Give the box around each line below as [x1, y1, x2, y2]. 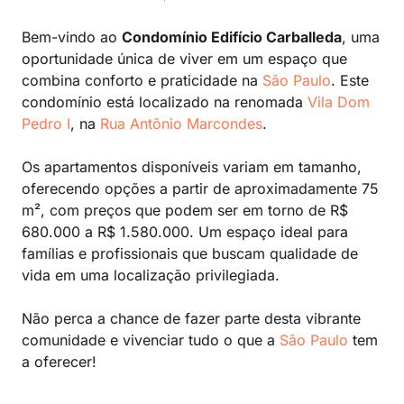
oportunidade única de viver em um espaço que [22, 50, 347, 68]
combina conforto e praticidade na [22, 71, 262, 89]
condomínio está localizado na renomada [22, 93, 308, 111]
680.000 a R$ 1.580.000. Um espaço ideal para [22, 223, 348, 241]
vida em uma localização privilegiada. [22, 266, 280, 284]
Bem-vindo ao [22, 28, 122, 46]
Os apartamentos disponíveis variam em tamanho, [22, 158, 362, 176]
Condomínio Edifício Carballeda [122, 28, 342, 46]
